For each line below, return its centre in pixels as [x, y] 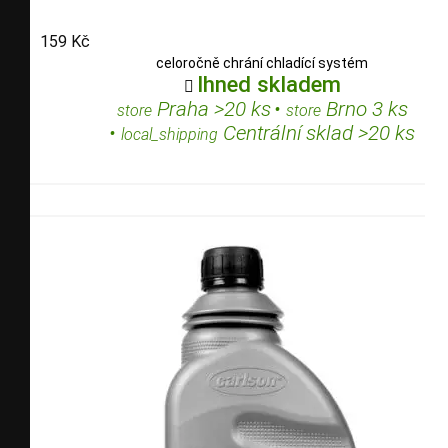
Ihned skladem [268, 83]
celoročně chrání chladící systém [262, 62]
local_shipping [169, 134]
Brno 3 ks [364, 108]
